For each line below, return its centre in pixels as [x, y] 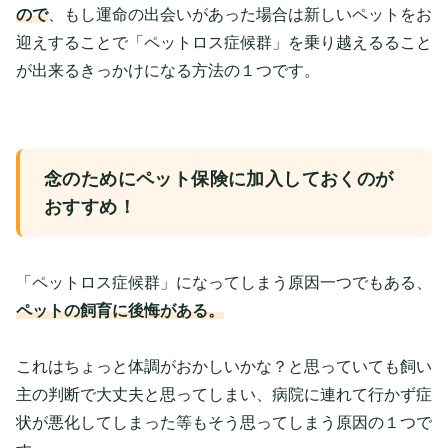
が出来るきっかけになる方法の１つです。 [168, 70]
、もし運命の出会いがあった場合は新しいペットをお [240, 14]
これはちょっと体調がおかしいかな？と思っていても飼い [224, 366]
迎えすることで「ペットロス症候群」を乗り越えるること [224, 42]
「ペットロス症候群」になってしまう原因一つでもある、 [224, 282]
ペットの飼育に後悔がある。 [120, 310]
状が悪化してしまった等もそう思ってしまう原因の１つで [224, 422]
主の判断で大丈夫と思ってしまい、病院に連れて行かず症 [224, 394]
